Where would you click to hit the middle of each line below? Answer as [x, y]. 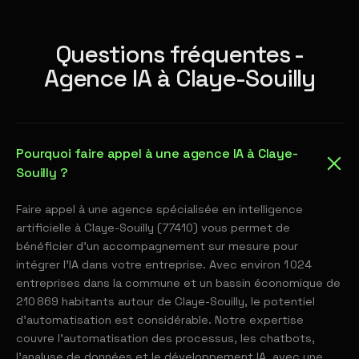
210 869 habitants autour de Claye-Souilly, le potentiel [165, 301]
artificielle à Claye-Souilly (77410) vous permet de [153, 228]
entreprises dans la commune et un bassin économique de [178, 283]
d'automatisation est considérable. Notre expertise [160, 320]
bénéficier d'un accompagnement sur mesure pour [157, 246]
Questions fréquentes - [179, 54]
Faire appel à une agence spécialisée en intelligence [159, 209]
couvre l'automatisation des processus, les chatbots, [165, 338]
